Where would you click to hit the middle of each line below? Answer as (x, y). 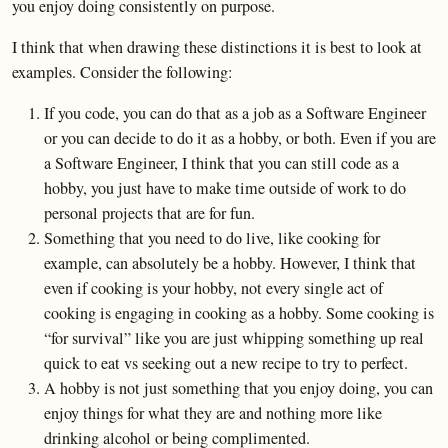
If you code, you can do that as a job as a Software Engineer (235, 113)
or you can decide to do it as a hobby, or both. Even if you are (240, 138)
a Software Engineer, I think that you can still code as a (221, 163)
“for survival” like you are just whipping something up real (234, 338)
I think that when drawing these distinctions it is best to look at (217, 47)
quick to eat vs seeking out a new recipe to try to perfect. (226, 363)
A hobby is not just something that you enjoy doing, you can (238, 388)
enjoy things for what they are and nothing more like (213, 413)
